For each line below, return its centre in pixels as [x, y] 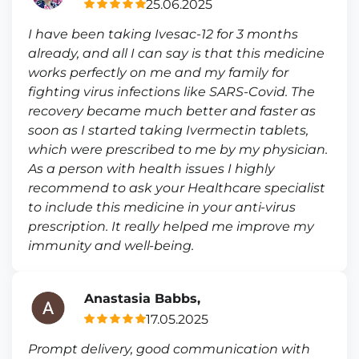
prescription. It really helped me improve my [171, 226]
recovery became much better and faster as [172, 111]
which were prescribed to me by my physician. [178, 149]
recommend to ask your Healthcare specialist [177, 188]
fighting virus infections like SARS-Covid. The [171, 92]
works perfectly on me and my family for [158, 73]
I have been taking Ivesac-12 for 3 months [163, 34]
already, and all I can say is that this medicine [176, 53]
